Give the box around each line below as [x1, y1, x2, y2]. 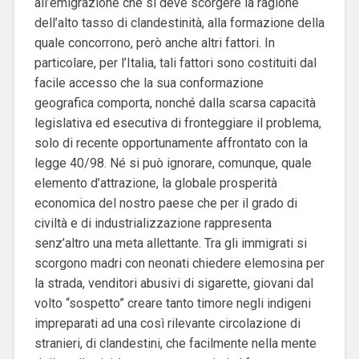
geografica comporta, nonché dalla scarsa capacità [34, 95, 316, 111]
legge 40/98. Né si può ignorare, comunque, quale [34, 155, 312, 171]
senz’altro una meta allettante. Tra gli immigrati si [34, 235, 307, 251]
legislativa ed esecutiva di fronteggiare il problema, [34, 115, 321, 131]
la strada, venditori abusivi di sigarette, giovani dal [34, 275, 313, 291]
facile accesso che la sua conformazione [34, 75, 264, 91]
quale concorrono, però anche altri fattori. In [34, 34, 275, 50]
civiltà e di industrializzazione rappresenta [34, 215, 272, 231]
